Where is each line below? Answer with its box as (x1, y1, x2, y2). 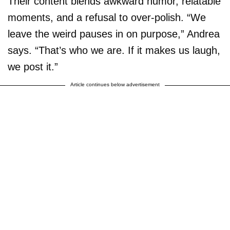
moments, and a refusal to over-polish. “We (8, 11, 206, 23)
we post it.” (8, 61, 58, 72)
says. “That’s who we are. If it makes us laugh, (8, 44, 220, 56)
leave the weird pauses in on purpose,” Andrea (8, 28, 220, 40)
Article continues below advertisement (70, 81, 160, 87)
